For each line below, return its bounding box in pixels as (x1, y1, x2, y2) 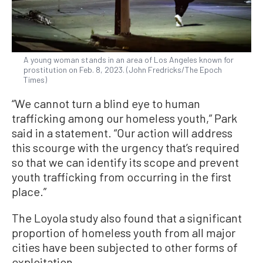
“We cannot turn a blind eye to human (12, 96, 200, 110)
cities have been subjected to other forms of (12, 240, 238, 254)
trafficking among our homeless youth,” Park (12, 110, 237, 125)
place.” (12, 184, 46, 198)
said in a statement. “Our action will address (12, 125, 232, 140)
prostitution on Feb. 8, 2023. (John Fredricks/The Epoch (23, 64, 222, 75)
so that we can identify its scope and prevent (12, 154, 239, 169)
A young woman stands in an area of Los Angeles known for (23, 54, 234, 65)
